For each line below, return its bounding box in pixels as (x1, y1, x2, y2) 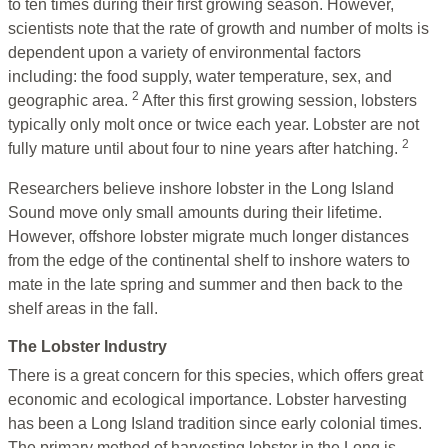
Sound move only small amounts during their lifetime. (8, 203, 386, 221)
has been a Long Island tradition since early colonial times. (8, 414, 426, 432)
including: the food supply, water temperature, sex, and (8, 67, 392, 85)
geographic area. (8, 91, 132, 109)
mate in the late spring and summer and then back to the (8, 275, 403, 293)
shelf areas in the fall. (8, 299, 158, 317)
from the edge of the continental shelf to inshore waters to (8, 251, 410, 269)
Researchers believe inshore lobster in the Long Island (8, 179, 394, 197)
